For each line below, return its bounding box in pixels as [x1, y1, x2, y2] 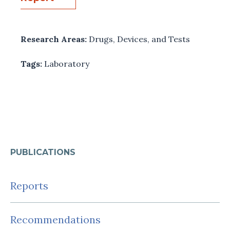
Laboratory [44, 58, 89, 69]
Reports [10, 179, 48, 192]
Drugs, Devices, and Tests [89, 33, 190, 44]
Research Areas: [21, 33, 89, 44]
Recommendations [10, 213, 101, 226]
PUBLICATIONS [10, 147, 75, 157]
